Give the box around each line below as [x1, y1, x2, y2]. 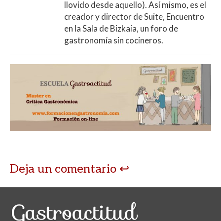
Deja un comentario [10, 162, 119, 177]
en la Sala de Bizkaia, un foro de [64, 23, 178, 34]
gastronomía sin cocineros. [64, 35, 163, 46]
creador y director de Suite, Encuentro [64, 11, 204, 22]
